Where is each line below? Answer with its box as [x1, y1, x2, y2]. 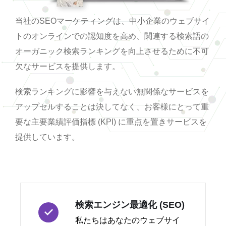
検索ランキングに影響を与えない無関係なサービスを [15, 87, 209, 96]
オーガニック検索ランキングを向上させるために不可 [15, 47, 209, 56]
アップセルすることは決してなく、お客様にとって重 [15, 102, 209, 111]
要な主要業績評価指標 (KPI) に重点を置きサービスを [15, 118, 207, 127]
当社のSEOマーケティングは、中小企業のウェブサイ [15, 17, 210, 26]
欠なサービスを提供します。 [15, 62, 120, 71]
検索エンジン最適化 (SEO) [75, 200, 185, 210]
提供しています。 [15, 133, 80, 142]
